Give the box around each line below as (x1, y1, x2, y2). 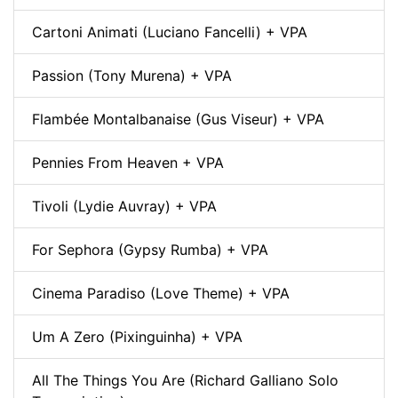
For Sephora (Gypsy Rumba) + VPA (32, 240, 268, 259)
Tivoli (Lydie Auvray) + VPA (32, 196, 217, 215)
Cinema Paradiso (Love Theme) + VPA (32, 283, 290, 302)
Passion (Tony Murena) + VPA (32, 66, 232, 84)
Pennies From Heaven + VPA (32, 153, 224, 171)
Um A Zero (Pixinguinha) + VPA (32, 327, 243, 346)
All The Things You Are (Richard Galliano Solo (32, 370, 338, 389)
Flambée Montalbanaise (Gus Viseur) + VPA (32, 109, 324, 128)
